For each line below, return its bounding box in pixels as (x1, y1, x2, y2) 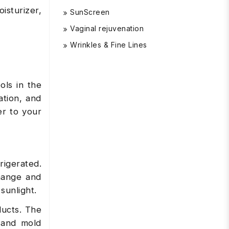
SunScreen (70, 8, 110, 16)
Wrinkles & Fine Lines (70, 40, 147, 49)
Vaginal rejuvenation (70, 24, 144, 33)
